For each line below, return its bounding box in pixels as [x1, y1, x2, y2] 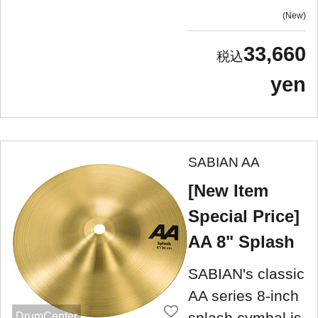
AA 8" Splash [188, 231, 295, 251]
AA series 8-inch [188, 287, 299, 304]
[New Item [188, 180, 268, 200]
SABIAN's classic [188, 265, 305, 282]
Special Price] [188, 206, 300, 226]
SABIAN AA [188, 154, 260, 170]
